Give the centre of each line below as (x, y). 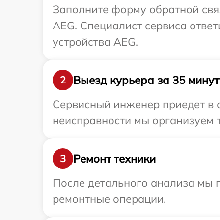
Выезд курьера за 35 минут (146, 80)
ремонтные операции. (109, 199)
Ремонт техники (114, 158)
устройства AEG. (95, 42)
